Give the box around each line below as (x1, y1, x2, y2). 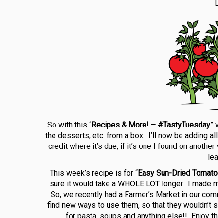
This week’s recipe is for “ (49, 168, 138, 178)
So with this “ (47, 120, 91, 129)
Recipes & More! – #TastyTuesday (91, 120, 210, 129)
